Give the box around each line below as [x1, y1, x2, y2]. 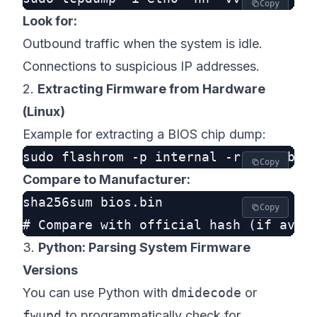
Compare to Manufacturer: [23, 172, 190, 187]
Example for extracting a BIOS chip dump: [23, 127, 266, 142]
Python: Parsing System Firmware [38, 240, 250, 255]
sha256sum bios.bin [23, 195, 163, 209]
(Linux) [23, 104, 65, 119]
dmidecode [171, 285, 241, 300]
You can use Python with [23, 285, 171, 300]
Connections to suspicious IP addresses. [23, 59, 260, 74]
